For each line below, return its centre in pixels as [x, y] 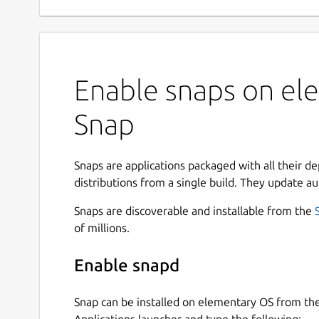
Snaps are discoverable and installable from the [194, 210]
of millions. [102, 228]
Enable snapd [127, 266]
